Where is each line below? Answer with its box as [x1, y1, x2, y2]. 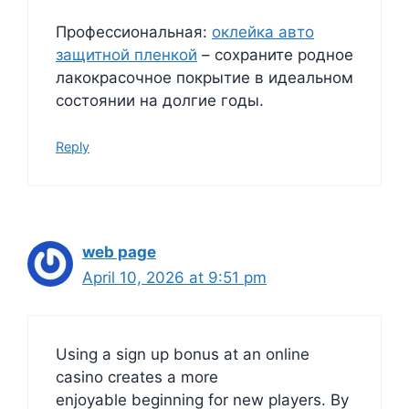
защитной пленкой [56, 45, 197, 64]
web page [82, 243, 156, 262]
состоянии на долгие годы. [56, 90, 264, 110]
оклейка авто [212, 22, 314, 41]
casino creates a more [56, 367, 218, 386]
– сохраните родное [197, 45, 353, 64]
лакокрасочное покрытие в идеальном [56, 68, 353, 87]
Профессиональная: [56, 22, 212, 41]
